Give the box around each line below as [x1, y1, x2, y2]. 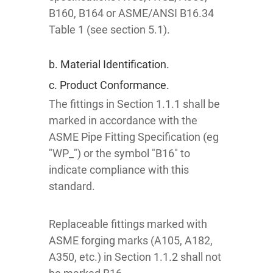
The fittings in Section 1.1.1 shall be [49, 97, 220, 111]
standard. [49, 180, 95, 193]
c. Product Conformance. [49, 79, 169, 92]
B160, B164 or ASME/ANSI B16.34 [49, 7, 214, 20]
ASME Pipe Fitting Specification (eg [49, 130, 219, 144]
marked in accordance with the [49, 114, 197, 127]
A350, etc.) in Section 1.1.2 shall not [49, 250, 221, 264]
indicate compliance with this [49, 163, 189, 177]
